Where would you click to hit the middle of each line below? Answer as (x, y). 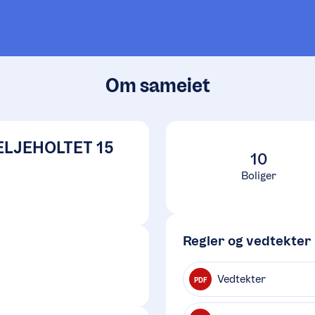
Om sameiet (157, 85)
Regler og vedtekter (247, 240)
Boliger (259, 175)
